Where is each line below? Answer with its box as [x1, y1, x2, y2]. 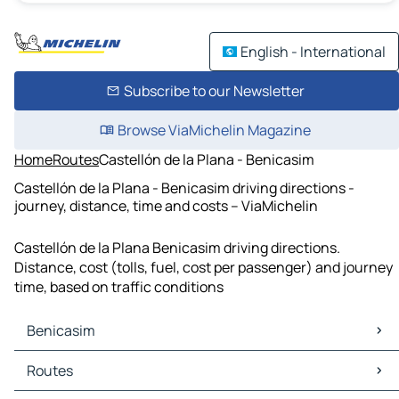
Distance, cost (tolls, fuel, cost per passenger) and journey [14, 257, 393, 278]
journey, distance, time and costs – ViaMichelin [14, 195, 318, 216]
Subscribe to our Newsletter [123, 81, 305, 101]
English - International [240, 42, 386, 61]
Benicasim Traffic [18, 370, 132, 391]
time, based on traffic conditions [14, 277, 224, 297]
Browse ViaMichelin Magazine [117, 120, 311, 140]
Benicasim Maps [18, 351, 124, 371]
